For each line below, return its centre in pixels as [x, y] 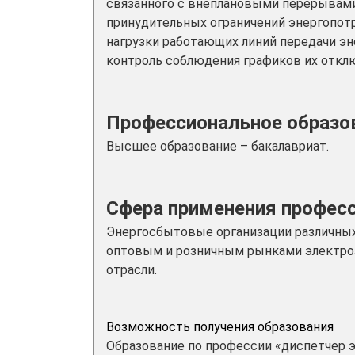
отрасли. [132, 270]
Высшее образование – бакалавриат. [218, 146]
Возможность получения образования [220, 327]
